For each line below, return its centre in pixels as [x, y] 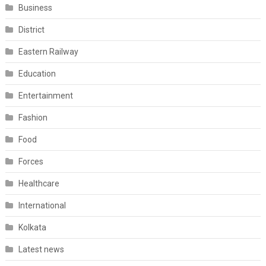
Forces [31, 161]
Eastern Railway [48, 52]
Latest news [41, 249]
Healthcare [39, 183]
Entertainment [45, 96]
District [31, 30]
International [42, 205]
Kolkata [32, 227]
